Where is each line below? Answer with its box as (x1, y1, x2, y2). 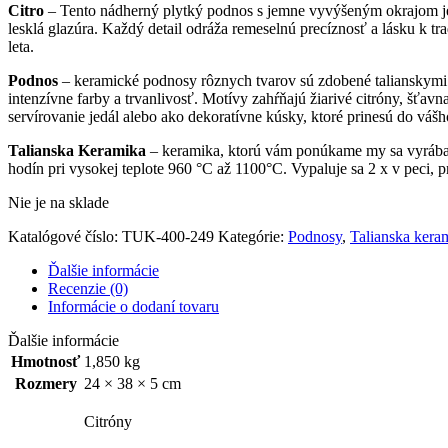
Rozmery (14, 375, 77, 393)
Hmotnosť (11, 353, 80, 371)
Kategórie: (218, 228, 284, 246)
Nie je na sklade (8, 194, 109, 212)
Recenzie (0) (48, 280, 128, 298)
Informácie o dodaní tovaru (48, 298, 219, 316)
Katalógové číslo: (8, 228, 122, 246)
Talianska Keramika (8, 142, 146, 160)
